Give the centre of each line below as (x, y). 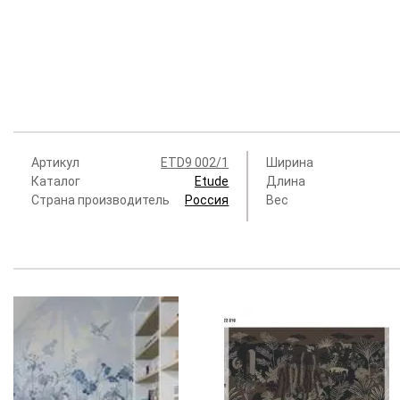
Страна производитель (100, 200)
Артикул (55, 163)
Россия (207, 200)
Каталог (56, 182)
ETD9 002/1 (195, 163)
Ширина (290, 163)
